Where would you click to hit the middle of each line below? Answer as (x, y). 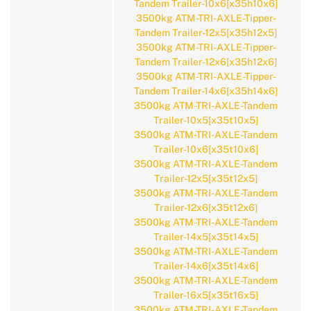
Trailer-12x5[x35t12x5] (206, 178)
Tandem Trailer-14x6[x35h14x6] (206, 91)
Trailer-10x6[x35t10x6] (206, 149)
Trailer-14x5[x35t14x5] (206, 237)
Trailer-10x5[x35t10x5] (206, 120)
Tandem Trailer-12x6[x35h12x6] (206, 62)
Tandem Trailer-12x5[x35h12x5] (206, 33)
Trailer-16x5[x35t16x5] (206, 295)
